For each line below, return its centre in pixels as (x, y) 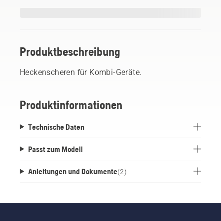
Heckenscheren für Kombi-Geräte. (81, 72)
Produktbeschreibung (70, 51)
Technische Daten (56, 127)
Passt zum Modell (55, 149)
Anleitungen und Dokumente (73, 171)
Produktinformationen (71, 105)
